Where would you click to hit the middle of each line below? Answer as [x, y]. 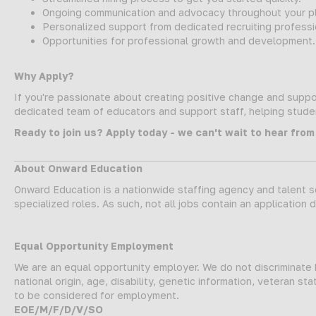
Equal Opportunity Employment [94, 245]
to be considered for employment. [97, 295]
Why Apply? [44, 75]
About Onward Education [78, 168]
